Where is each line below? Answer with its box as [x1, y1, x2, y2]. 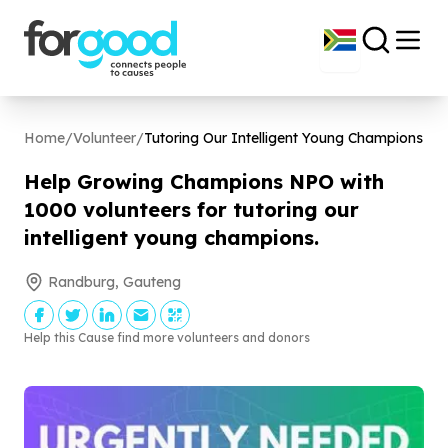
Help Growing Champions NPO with [24, 169, 384, 194]
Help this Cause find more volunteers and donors [24, 330, 310, 345]
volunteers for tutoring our [77, 197, 359, 222]
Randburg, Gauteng [48, 273, 181, 291]
